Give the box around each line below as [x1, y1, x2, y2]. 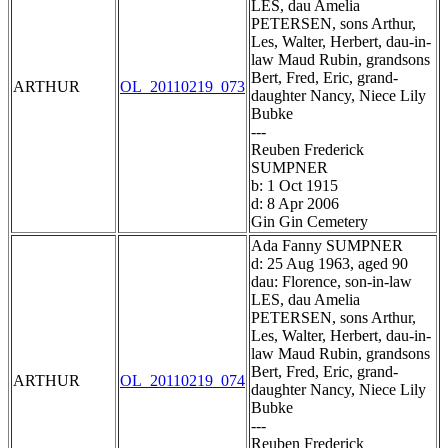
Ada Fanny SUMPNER [251, 237, 403, 255]
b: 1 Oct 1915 [251, 177, 338, 195]
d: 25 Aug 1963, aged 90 [251, 255, 408, 273]
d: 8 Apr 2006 [251, 195, 339, 213]
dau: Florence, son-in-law [251, 273, 412, 291]
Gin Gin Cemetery [251, 213, 368, 231]
